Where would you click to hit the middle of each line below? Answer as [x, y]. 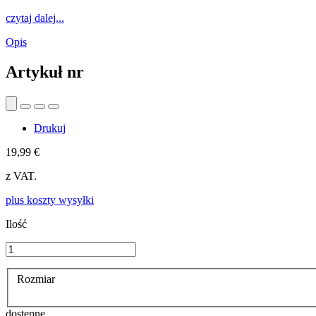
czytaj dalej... [35, 18]
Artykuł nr [45, 72]
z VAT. [21, 176]
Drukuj [50, 128]
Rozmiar [37, 279]
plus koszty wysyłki [50, 200]
